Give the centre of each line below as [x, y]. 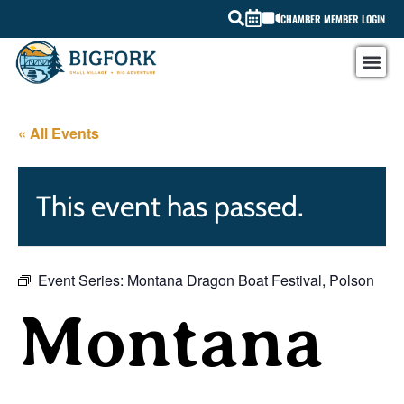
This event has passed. [170, 207]
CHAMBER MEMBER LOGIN [333, 19]
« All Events [59, 133]
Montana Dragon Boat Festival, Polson [251, 280]
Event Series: [83, 280]
